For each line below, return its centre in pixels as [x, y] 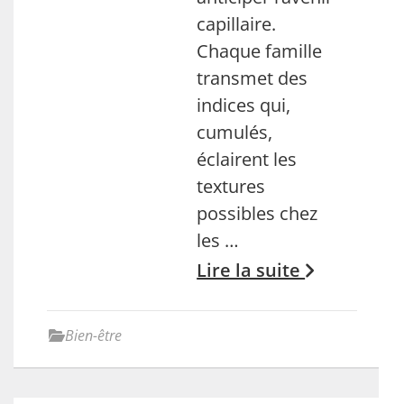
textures [231, 186]
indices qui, [244, 105]
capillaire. [237, 24]
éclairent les [247, 159]
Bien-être [93, 335]
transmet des [252, 78]
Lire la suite [251, 270]
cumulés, [235, 132]
